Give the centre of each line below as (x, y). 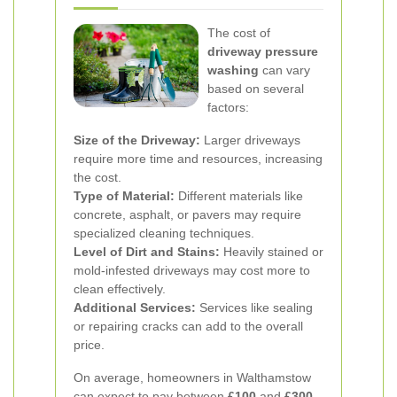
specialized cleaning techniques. (164, 233)
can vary (284, 70)
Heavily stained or (272, 252)
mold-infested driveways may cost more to (192, 270)
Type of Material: (124, 196)
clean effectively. (120, 289)
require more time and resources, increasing (198, 159)
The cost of (239, 33)
